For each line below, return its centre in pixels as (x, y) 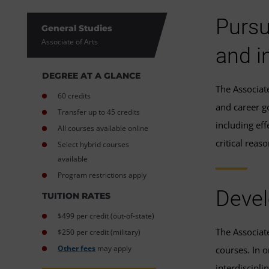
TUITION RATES (76, 195)
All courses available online (103, 128)
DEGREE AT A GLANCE (91, 75)
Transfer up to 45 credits (99, 112)
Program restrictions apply (102, 175)
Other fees (77, 248)
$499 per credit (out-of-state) (106, 216)
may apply (113, 248)
